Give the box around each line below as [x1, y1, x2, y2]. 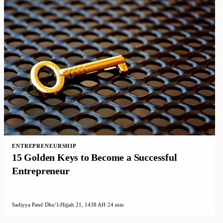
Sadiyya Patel [12, 202, 43, 208]
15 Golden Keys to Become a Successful [12, 151, 177, 163]
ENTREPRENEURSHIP [12, 142, 77, 149]
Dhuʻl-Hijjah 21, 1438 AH [45, 202, 106, 208]
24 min [108, 202, 124, 208]
